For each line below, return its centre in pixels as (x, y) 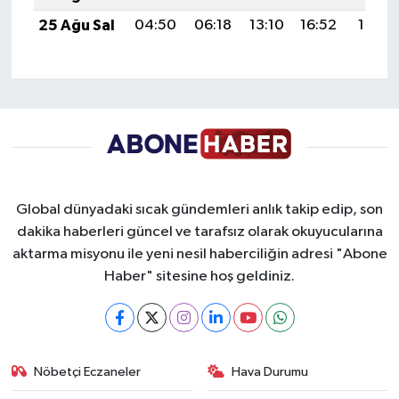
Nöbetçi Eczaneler (88, 372)
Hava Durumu (270, 372)
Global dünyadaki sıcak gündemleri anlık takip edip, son (199, 210)
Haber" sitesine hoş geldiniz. (199, 277)
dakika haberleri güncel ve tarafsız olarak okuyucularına (199, 232)
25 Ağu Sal (76, 26)
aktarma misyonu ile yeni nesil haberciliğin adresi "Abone (199, 255)
